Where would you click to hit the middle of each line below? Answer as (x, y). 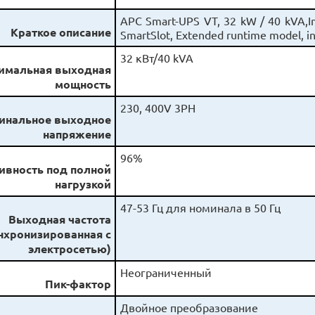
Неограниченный (166, 272)
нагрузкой (83, 184)
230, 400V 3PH (157, 108)
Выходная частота (60, 219)
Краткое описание (61, 32)
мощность (83, 84)
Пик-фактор (78, 284)
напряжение (77, 134)
